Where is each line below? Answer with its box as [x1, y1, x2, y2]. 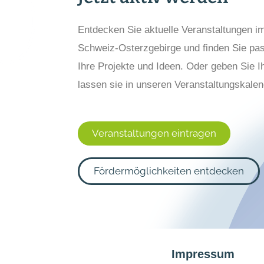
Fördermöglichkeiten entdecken [94, 164, 244, 177]
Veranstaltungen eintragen [92, 127, 216, 139]
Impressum [171, 247, 235, 260]
